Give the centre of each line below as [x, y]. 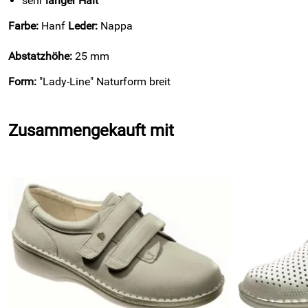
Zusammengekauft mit [91, 131]
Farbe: [23, 26]
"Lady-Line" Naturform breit [103, 81]
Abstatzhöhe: [40, 56]
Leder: [83, 26]
